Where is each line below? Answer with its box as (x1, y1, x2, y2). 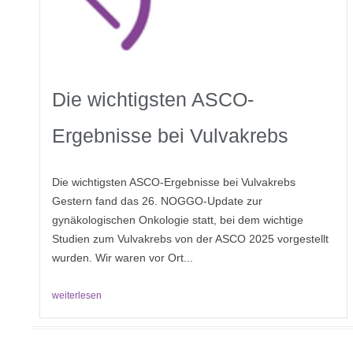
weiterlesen (52, 290, 102, 302)
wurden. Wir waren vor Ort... (52, 251, 193, 265)
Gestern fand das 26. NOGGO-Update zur (52, 195, 262, 208)
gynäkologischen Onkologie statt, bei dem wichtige (52, 214, 303, 227)
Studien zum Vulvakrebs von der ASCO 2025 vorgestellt (52, 232, 329, 246)
